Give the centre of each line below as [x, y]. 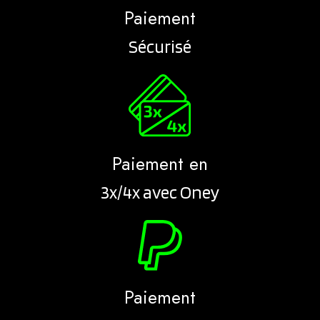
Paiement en [160, 163]
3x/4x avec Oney [160, 192]
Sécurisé [160, 46]
